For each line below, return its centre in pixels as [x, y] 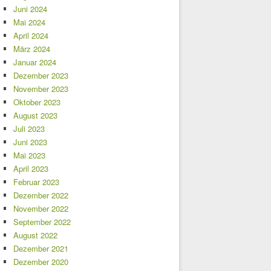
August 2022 [35, 235]
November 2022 [41, 208]
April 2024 [31, 35]
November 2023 [41, 88]
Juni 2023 [30, 142]
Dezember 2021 [41, 248]
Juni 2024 [30, 8]
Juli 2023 [29, 128]
